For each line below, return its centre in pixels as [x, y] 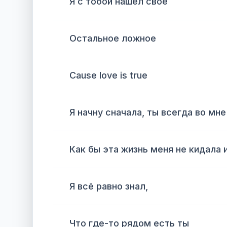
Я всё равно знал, [109, 186]
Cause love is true [108, 75]
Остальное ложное [113, 38]
